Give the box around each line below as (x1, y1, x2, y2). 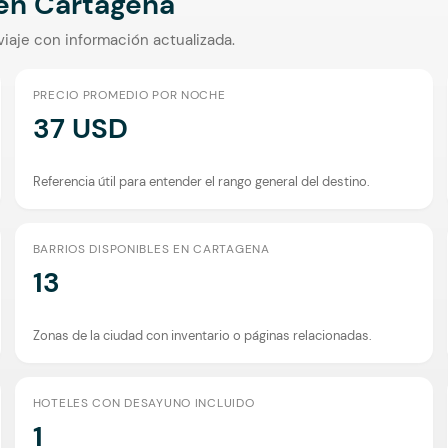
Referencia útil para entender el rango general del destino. (32, 172, 370, 190)
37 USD (32, 109, 128, 147)
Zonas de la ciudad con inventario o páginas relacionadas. (32, 326, 372, 344)
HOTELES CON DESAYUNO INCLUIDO (32, 394, 255, 411)
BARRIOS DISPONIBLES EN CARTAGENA (32, 240, 270, 257)
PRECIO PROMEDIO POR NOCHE (32, 86, 226, 103)
